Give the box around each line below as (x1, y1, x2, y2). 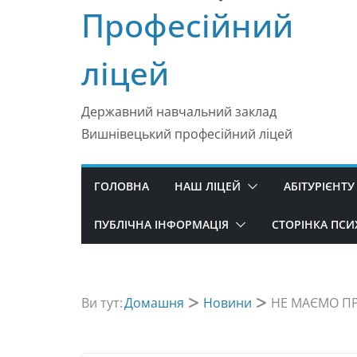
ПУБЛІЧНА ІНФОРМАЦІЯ (94, 216, 229, 232)
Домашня (124, 293, 184, 312)
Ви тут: (81, 293, 123, 312)
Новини (203, 293, 252, 312)
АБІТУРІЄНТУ (284, 178, 355, 194)
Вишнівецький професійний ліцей (81, 124, 292, 143)
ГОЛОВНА (94, 178, 149, 194)
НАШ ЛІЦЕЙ (175, 178, 241, 194)
